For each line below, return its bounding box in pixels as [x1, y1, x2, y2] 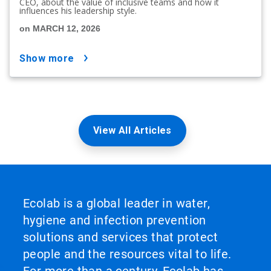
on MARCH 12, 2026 [19, 24, 100, 34]
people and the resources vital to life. [23, 247, 232, 262]
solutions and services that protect [23, 230, 218, 245]
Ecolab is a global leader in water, [23, 196, 210, 211]
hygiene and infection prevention [23, 213, 206, 228]
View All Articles [93, 125, 172, 137]
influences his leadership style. [19, 5, 137, 17]
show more [25, 53, 74, 65]
